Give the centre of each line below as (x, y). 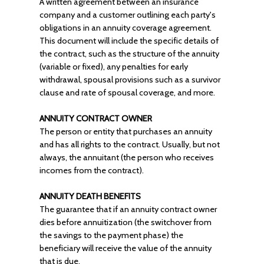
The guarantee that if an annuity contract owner (128, 209)
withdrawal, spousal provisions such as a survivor (130, 80)
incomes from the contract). (91, 170)
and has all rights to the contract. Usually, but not (129, 144)
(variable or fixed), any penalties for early (113, 67)
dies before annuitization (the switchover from (125, 222)
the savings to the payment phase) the (111, 235)
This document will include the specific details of (129, 41)
